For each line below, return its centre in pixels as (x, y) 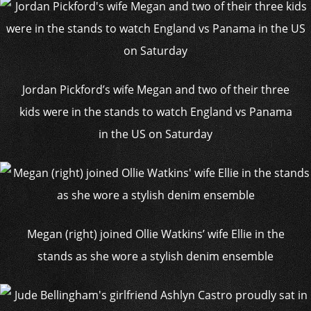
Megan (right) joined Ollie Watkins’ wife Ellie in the (155, 234)
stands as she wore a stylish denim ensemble (155, 256)
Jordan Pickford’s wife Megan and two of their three (155, 90)
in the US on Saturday (155, 134)
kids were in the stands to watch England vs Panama (155, 112)
